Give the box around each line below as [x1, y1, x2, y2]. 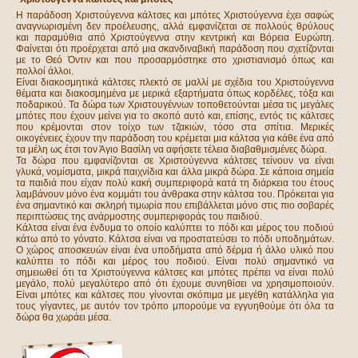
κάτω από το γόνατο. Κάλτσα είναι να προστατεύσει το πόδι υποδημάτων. [16, 233, 334, 245]
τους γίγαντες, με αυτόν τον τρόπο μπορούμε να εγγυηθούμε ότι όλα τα [16, 300, 334, 312]
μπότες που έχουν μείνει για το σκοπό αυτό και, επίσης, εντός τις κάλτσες [16, 110, 334, 121]
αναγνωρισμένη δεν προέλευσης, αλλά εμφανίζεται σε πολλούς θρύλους [16, 21, 334, 32]
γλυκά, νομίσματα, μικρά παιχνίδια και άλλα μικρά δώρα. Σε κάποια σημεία [16, 166, 334, 177]
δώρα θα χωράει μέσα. [16, 312, 111, 323]
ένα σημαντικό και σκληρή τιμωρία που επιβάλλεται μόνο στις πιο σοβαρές [16, 200, 334, 211]
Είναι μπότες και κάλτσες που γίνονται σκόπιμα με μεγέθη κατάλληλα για [16, 289, 334, 300]
